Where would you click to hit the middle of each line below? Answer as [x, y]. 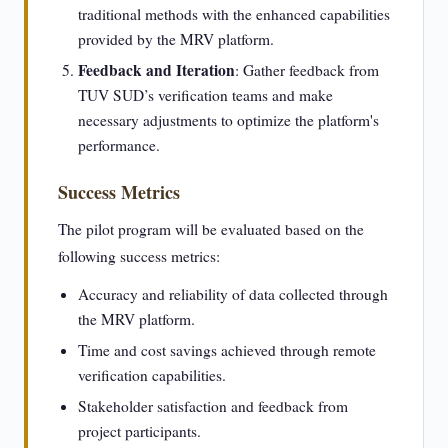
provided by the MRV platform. [176, 39]
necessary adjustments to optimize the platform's [228, 120]
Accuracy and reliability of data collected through [233, 294]
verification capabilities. [152, 375]
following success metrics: [139, 256]
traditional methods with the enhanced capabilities [234, 14]
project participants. [139, 431]
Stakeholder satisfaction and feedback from [213, 406]
